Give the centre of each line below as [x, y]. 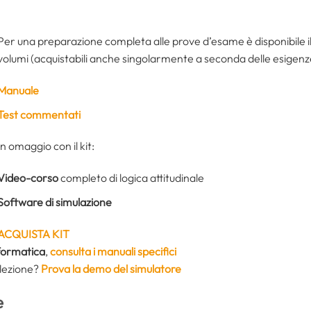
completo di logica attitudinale [131, 178]
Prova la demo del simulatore [111, 268]
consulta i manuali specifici [113, 251]
